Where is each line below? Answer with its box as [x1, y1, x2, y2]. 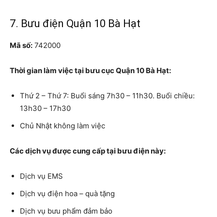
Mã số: [10, 40, 32, 50]
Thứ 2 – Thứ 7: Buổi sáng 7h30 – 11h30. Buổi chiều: [20, 91, 195, 100]
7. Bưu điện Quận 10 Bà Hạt [10, 17, 140, 30]
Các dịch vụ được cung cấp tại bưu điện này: [10, 146, 166, 155]
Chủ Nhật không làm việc [20, 121, 105, 130]
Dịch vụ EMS [20, 171, 63, 181]
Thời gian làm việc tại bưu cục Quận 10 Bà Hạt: [10, 65, 171, 75]
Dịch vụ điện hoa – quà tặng [20, 188, 115, 198]
